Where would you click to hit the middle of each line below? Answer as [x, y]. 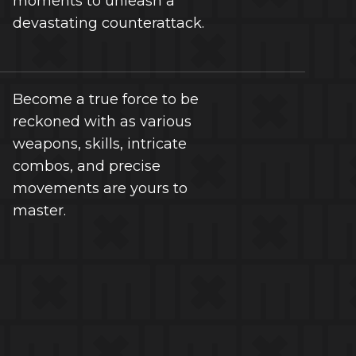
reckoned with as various [102, 122]
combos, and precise [86, 166]
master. [39, 211]
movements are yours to [100, 188]
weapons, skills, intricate [99, 144]
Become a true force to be [105, 99]
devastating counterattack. [108, 23]
